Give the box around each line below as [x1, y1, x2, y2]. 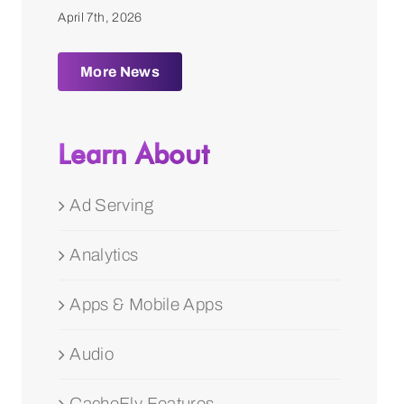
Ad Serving [69, 195, 153, 215]
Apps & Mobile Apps [69, 294, 223, 314]
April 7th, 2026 [58, 10, 142, 24]
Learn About [58, 136, 210, 170]
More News [80, 63, 161, 79]
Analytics [69, 244, 139, 264]
